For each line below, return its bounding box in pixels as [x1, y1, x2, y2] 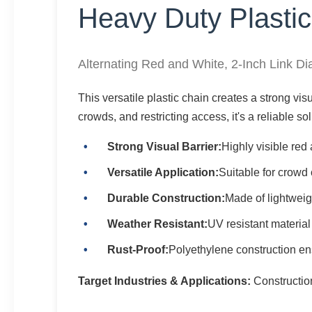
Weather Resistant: [107, 217, 208, 230]
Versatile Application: [107, 166, 219, 178]
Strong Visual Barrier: [107, 140, 222, 153]
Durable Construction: [107, 192, 226, 204]
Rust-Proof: [107, 243, 169, 256]
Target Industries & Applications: [78, 274, 251, 287]
